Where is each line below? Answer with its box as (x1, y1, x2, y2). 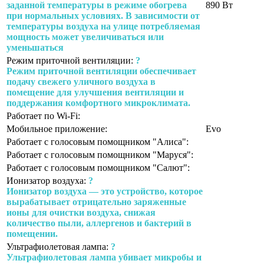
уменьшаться (6, 42, 64, 52)
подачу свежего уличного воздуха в (6, 76, 156, 87)
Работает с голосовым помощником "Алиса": (6, 136, 189, 147)
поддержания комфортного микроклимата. (6, 97, 190, 108)
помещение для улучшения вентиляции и (6, 87, 184, 97)
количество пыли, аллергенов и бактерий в (6, 217, 192, 228)
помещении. (6, 228, 58, 239)
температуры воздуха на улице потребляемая (6, 21, 200, 31)
